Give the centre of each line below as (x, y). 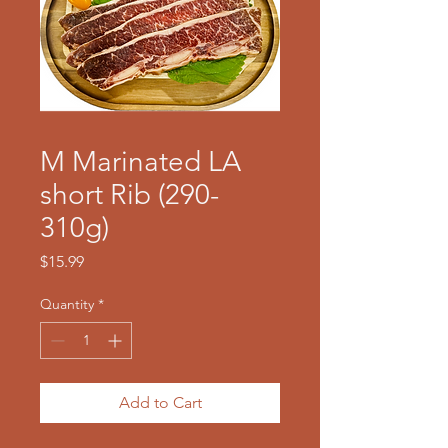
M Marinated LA (140, 161)
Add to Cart (160, 402)
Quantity (67, 303)
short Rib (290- (129, 194)
